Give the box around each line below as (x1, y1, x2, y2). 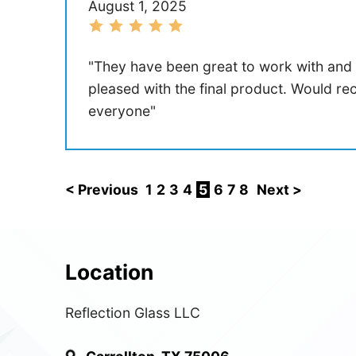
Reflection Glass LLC (65, 304, 201, 322)
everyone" (87, 102, 156, 119)
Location (65, 259, 154, 285)
